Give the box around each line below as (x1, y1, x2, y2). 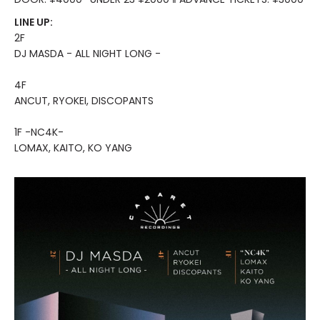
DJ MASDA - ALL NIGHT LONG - (14, 46, 161, 61)
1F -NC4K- (14, 125, 64, 139)
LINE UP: (14, 15, 53, 29)
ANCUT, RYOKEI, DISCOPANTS (14, 94, 154, 108)
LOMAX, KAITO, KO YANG (14, 141, 132, 155)
